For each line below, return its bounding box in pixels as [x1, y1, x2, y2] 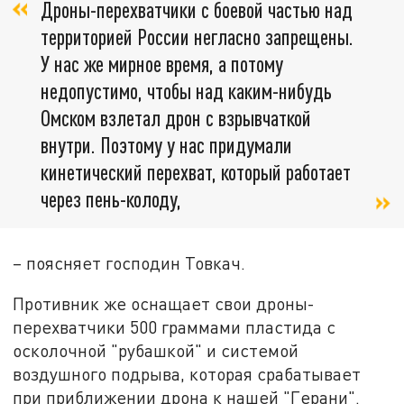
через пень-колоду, [41, 186, 181, 213]
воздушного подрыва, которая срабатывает [13, 363, 362, 385]
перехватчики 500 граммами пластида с [13, 317, 336, 338]
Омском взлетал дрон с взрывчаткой [41, 105, 311, 132]
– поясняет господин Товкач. [13, 252, 246, 273]
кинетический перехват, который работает [41, 159, 351, 186]
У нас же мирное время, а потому [41, 50, 283, 78]
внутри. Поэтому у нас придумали [41, 132, 292, 159]
